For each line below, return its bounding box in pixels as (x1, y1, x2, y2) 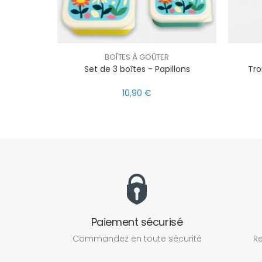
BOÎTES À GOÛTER (104, 51, 170, 63)
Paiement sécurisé (91, 215, 183, 230)
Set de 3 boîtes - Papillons (84, 63, 190, 75)
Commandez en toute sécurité (72, 233, 202, 245)
